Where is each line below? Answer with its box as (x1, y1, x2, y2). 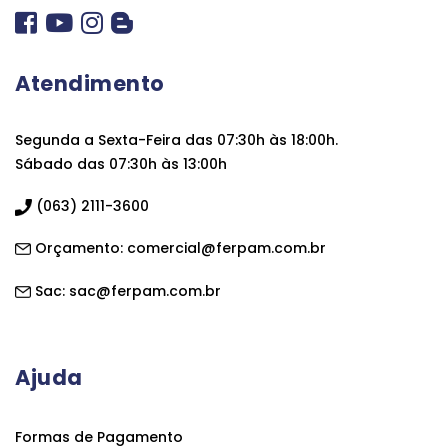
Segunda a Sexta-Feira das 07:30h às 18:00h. (15, 129, 338, 150)
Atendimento (15, 68, 165, 98)
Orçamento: (31, 238, 127, 259)
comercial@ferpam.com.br (127, 238, 326, 259)
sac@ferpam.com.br (69, 280, 221, 301)
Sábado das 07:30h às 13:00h (15, 153, 227, 174)
